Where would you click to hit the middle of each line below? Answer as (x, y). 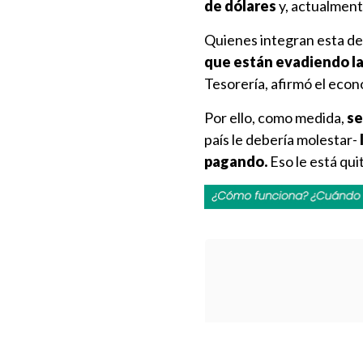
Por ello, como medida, (275, 117)
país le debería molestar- (282, 139)
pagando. (236, 161)
